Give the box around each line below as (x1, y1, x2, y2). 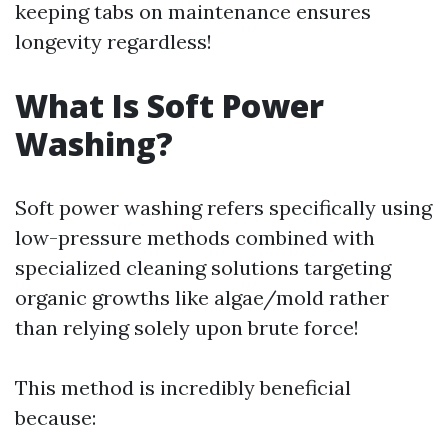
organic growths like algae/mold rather (15, 285, 389, 310)
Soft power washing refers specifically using (15, 195, 432, 220)
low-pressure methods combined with (15, 225, 375, 250)
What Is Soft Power (15, 84, 324, 127)
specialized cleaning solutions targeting (15, 255, 391, 280)
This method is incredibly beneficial (15, 375, 351, 400)
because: (15, 405, 96, 430)
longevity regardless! (15, 29, 212, 54)
